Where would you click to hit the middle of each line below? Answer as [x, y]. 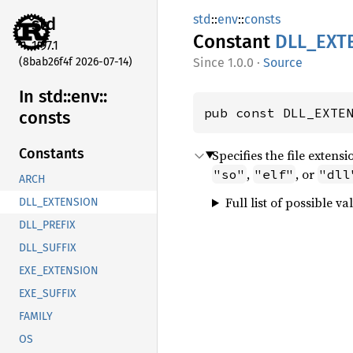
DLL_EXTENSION [59, 203]
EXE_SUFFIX [48, 294]
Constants [52, 154]
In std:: [45, 96]
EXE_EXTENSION [59, 271]
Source [283, 63]
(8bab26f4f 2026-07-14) [76, 61]
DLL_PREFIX [47, 225]
